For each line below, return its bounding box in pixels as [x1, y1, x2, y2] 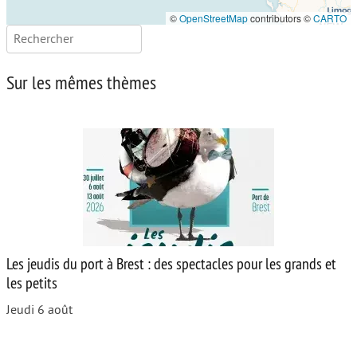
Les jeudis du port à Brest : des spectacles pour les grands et [6, 253, 336, 274]
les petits [6, 273, 57, 293]
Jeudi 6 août [6, 303, 73, 318]
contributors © [248, 11, 313, 25]
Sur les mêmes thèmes [6, 70, 156, 95]
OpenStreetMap [179, 11, 248, 25]
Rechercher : [6, 27, 73, 42]
